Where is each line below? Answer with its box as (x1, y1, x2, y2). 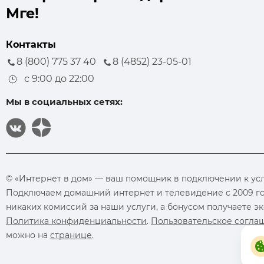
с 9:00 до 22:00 (19, 73, 94, 84)
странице (50, 230, 92, 241)
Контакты (6, 39, 56, 50)
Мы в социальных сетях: (6, 96, 123, 108)
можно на (6, 230, 50, 241)
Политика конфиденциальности (6, 216, 147, 227)
